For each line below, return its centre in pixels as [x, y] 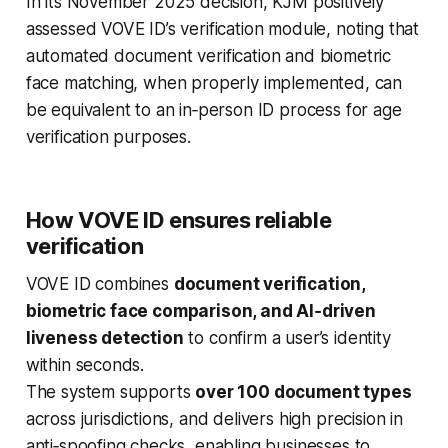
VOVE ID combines [99, 283]
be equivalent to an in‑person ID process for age [213, 109]
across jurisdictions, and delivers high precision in [214, 418]
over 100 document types [303, 391]
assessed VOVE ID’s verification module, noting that [222, 28]
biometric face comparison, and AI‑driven [200, 310]
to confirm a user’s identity [287, 337]
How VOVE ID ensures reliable [178, 219]
